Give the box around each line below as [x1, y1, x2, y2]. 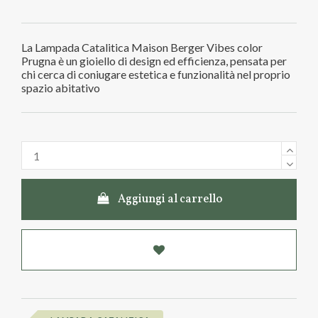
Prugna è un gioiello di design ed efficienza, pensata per [21, 53, 287, 67]
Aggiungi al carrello [118, 192, 223, 208]
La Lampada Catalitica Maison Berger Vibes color [21, 40, 263, 54]
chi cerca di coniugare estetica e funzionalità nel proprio [21, 67, 290, 81]
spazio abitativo [21, 80, 100, 94]
